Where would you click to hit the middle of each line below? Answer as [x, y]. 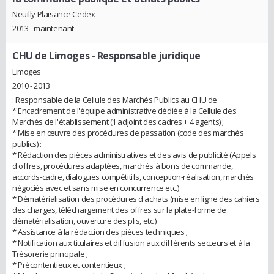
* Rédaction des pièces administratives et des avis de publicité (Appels [134, 155]
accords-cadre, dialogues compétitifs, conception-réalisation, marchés [133, 177]
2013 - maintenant [43, 28]
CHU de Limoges [51, 56]
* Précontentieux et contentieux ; [69, 265]
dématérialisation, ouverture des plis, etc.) [84, 221]
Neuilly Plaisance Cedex [54, 14]
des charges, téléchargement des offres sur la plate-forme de [119, 210]
